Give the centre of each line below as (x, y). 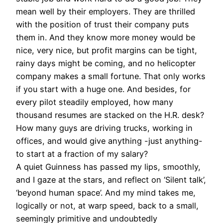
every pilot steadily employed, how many (95, 102)
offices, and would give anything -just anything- (109, 141)
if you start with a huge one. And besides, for (103, 89)
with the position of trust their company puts (103, 25)
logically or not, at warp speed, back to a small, (107, 206)
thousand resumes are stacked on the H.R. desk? (110, 115)
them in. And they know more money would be (106, 38)
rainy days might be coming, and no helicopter (106, 63)
